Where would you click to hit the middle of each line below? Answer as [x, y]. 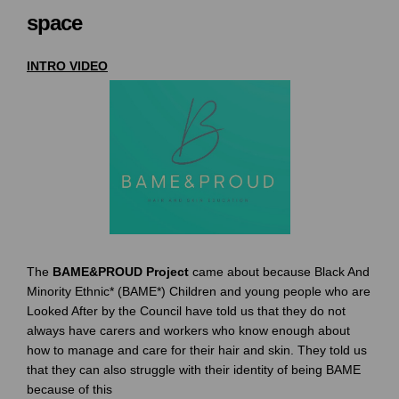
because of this [69, 389]
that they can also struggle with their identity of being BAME [194, 369]
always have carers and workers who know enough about [188, 330]
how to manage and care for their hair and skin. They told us [197, 350]
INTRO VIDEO [67, 66]
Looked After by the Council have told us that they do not [186, 310]
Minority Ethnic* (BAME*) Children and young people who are [199, 291]
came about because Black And [279, 271]
